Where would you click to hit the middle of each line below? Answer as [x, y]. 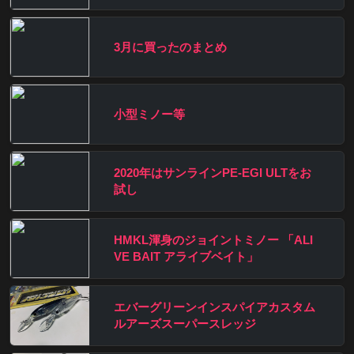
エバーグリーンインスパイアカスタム [215, 307]
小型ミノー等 [149, 114]
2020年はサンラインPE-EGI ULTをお [213, 173]
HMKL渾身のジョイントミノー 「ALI [213, 240]
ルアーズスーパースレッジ [185, 324]
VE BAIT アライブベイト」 [186, 257]
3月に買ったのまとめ [170, 47]
